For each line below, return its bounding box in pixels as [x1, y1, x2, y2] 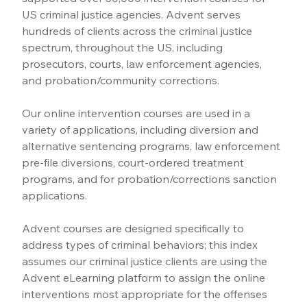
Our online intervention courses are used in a [22, 106, 254, 120]
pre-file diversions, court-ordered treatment [22, 155, 247, 169]
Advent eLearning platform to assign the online [22, 270, 269, 284]
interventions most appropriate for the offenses [22, 286, 271, 301]
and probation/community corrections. [22, 73, 220, 87]
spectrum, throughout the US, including [22, 40, 226, 54]
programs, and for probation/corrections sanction [22, 171, 280, 186]
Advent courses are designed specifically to [22, 221, 247, 235]
